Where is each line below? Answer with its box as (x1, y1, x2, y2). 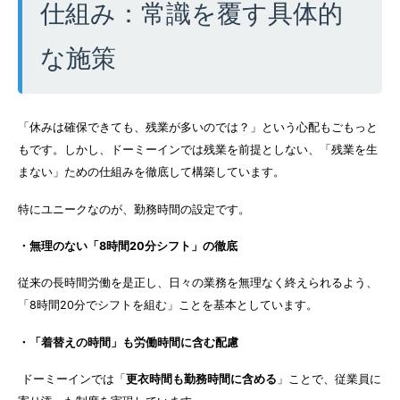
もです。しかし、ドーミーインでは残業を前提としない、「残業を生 (18, 143, 378, 157)
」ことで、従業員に (277, 372, 381, 387)
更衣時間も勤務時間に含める (126, 372, 277, 387)
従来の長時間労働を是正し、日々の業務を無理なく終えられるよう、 (18, 276, 378, 290)
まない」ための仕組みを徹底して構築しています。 (18, 165, 285, 179)
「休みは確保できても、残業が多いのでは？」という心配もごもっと (18, 121, 378, 135)
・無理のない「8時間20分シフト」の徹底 (18, 238, 240, 253)
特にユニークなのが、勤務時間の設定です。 (18, 202, 250, 216)
